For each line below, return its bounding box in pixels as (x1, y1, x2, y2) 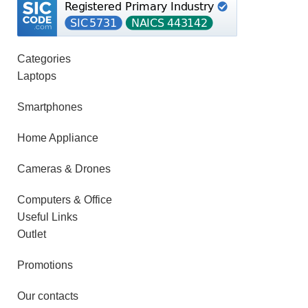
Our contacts (17, 290, 78, 302)
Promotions (17, 259, 73, 272)
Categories (17, 53, 71, 65)
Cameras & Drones (17, 163, 111, 175)
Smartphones (17, 101, 82, 113)
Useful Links (17, 211, 78, 223)
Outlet (17, 228, 46, 241)
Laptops (17, 70, 56, 82)
